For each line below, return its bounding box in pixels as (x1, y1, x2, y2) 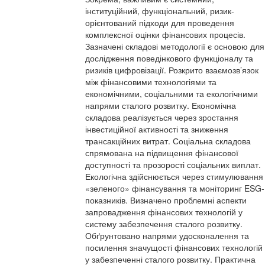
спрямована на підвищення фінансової (85, 147, 238, 159)
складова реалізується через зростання (85, 111, 238, 123)
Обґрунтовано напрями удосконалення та (85, 230, 249, 241)
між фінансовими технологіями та (85, 76, 216, 88)
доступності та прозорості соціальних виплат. (85, 159, 261, 170)
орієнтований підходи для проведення (85, 17, 234, 28)
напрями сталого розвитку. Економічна (85, 99, 236, 111)
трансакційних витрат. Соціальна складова (85, 135, 251, 147)
